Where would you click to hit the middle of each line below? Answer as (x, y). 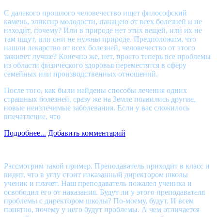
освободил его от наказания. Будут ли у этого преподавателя (104, 192)
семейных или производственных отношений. (81, 74)
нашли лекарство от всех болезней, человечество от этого (100, 47)
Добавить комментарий (87, 133)
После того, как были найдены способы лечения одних (95, 90)
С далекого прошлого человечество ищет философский (95, 13)
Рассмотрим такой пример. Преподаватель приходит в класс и (107, 166)
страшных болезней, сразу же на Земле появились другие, (100, 99)
